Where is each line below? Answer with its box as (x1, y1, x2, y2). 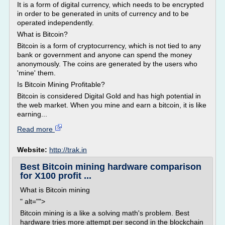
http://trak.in (49, 146, 87, 154)
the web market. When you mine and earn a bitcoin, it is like (17, 101, 206, 109)
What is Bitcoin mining (20, 186, 90, 194)
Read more (17, 125, 55, 133)
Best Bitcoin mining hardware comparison (20, 162, 201, 172)
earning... (17, 110, 47, 118)
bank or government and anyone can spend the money (17, 51, 192, 59)
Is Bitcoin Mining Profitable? (17, 80, 105, 88)
